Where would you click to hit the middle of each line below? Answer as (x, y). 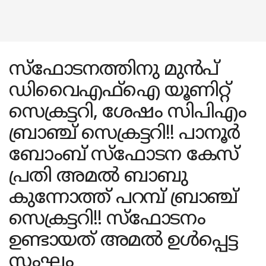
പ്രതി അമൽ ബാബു (98, 177)
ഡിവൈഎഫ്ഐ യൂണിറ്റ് (120, 91)
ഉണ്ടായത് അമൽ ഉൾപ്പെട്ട (123, 241)
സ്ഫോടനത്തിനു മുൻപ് (114, 70)
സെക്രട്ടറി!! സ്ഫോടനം (107, 220)
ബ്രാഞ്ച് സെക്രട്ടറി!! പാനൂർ (124, 134)
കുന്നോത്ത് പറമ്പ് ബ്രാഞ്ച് (123, 198)
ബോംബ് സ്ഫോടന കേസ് (124, 156)
